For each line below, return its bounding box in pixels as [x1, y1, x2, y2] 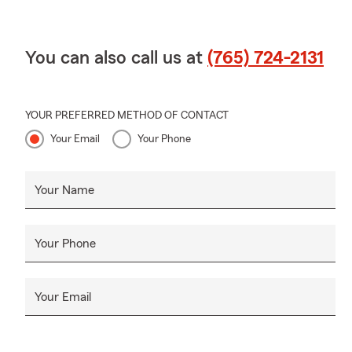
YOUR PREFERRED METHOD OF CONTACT [25, 109, 229, 121]
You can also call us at [25, 48, 207, 68]
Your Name [35, 183, 94, 196]
